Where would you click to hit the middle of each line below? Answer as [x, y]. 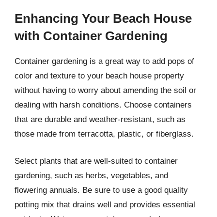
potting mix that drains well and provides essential [105, 204]
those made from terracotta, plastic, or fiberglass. [104, 134]
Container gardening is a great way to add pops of [104, 61]
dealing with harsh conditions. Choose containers [103, 105]
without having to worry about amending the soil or [105, 90]
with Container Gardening [91, 36]
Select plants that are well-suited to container [96, 161]
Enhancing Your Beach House [103, 18]
